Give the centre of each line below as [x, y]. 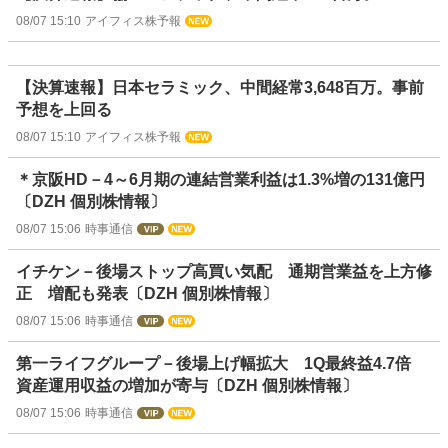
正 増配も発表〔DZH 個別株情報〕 [147, 294]
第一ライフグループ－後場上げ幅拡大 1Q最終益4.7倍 [221, 364]
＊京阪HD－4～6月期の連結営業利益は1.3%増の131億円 [220, 180]
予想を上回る [64, 110]
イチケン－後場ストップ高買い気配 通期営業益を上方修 [224, 272]
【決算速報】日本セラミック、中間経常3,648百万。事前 [220, 88]
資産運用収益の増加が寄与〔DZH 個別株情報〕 [187, 386]
